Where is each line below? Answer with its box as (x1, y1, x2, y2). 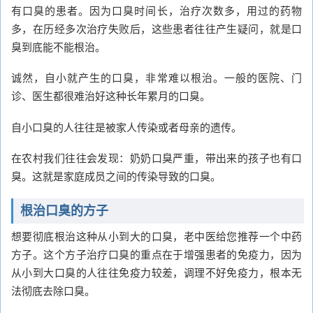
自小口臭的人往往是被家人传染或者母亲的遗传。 (11, 119, 242, 134)
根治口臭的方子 (20, 203, 108, 218)
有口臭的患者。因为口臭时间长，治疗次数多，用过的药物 (11, 2, 302, 17)
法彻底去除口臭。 (11, 282, 95, 298)
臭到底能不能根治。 (11, 38, 105, 54)
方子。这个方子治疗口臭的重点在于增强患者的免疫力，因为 (11, 246, 302, 261)
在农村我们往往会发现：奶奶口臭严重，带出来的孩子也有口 (11, 150, 302, 166)
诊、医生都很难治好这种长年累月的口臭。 (11, 88, 210, 103)
